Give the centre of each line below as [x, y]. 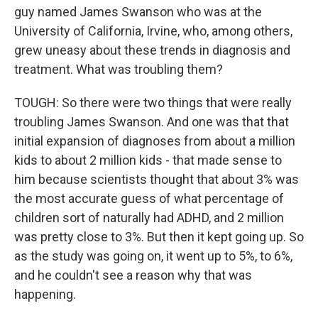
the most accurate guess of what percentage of [149, 198]
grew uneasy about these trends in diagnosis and [152, 50]
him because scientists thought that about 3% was [157, 179]
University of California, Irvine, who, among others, [153, 31]
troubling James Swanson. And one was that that [152, 122]
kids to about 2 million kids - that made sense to [148, 160]
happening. [45, 294]
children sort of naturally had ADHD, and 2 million [149, 218]
